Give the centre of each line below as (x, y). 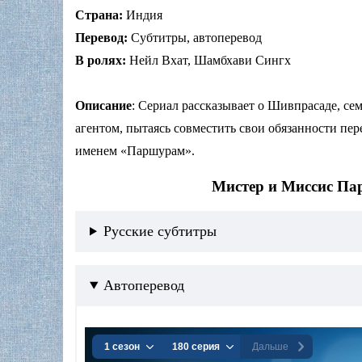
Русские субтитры (160, 231)
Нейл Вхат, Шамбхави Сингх (208, 61)
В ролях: (101, 61)
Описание (103, 106)
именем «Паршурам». (135, 151)
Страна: (99, 15)
